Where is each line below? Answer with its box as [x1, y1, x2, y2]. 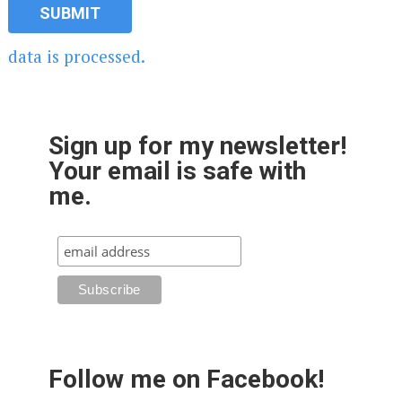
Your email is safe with [48, 156, 306, 187]
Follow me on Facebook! [48, 364, 324, 395]
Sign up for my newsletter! [48, 131, 346, 162]
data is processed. [7, 45, 145, 68]
